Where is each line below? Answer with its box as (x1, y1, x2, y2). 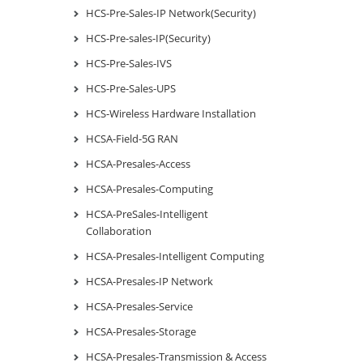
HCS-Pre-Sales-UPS (86, 80, 176, 96)
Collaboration (86, 223, 152, 238)
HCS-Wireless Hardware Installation (86, 105, 256, 121)
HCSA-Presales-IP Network (86, 273, 213, 288)
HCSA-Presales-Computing (86, 181, 213, 196)
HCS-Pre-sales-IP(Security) (86, 30, 211, 45)
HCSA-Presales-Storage (86, 323, 196, 339)
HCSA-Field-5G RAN (86, 130, 178, 146)
